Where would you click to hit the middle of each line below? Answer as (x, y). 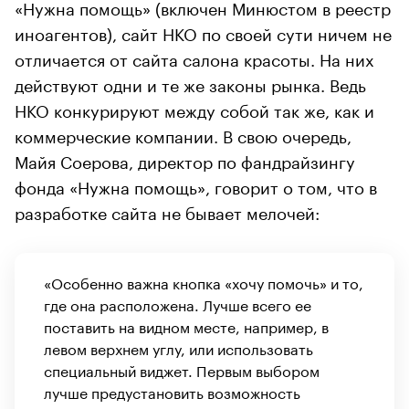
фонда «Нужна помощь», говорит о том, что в (196, 185)
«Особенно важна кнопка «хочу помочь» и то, (204, 281)
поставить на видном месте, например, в (186, 325)
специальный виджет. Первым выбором (182, 369)
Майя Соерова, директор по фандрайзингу (185, 159)
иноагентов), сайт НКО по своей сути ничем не (203, 31)
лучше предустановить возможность (172, 391)
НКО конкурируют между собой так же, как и (194, 108)
